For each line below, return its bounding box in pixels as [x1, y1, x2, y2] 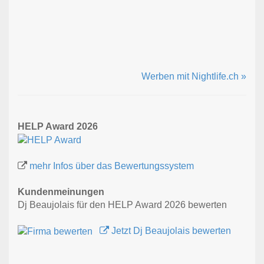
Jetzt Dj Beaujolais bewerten [109, 226, 231, 236]
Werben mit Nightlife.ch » [141, 71, 246, 82]
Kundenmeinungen [18, 187, 104, 197]
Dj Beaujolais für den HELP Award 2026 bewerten [18, 200, 227, 210]
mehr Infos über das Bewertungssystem [29, 161, 194, 171]
